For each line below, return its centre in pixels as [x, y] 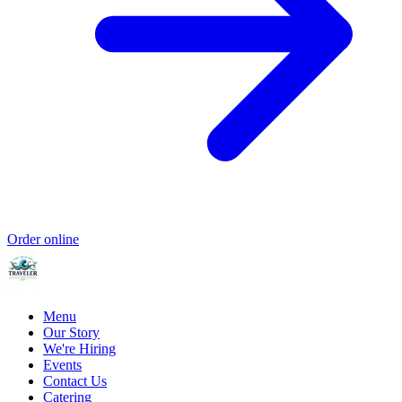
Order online [43, 240]
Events [62, 365]
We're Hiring [79, 349]
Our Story [71, 333]
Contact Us [75, 381]
